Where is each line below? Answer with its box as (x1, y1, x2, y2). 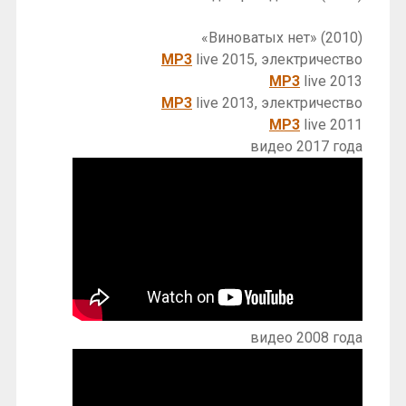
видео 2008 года (250, 328, 362, 346)
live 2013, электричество (192, 93, 362, 111)
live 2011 (300, 115, 362, 133)
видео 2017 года (250, 137, 362, 155)
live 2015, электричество (192, 50, 362, 68)
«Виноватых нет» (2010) (201, 28, 362, 46)
